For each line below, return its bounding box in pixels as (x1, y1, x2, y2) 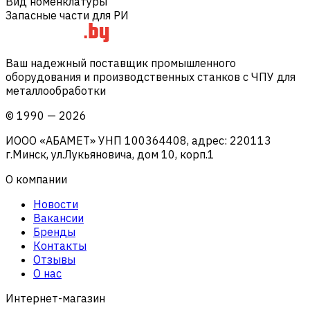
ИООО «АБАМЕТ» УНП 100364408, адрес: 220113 (6, 133, 271, 147)
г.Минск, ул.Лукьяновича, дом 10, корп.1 (6, 147, 215, 161)
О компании (6, 172, 67, 186)
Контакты (33, 238, 86, 253)
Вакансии (33, 210, 84, 225)
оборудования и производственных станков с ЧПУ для (6, 69, 295, 84)
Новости (33, 197, 78, 211)
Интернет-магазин (6, 291, 105, 305)
